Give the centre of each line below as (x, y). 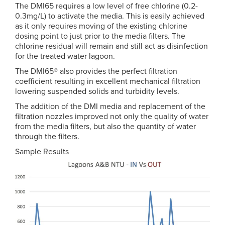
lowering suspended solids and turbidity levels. (97, 91)
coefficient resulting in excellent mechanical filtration (108, 81)
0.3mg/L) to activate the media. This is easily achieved (110, 16)
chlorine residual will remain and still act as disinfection (111, 46)
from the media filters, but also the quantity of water (105, 127)
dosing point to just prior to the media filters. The (100, 36)
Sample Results (42, 152)
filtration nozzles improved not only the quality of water (112, 117)
